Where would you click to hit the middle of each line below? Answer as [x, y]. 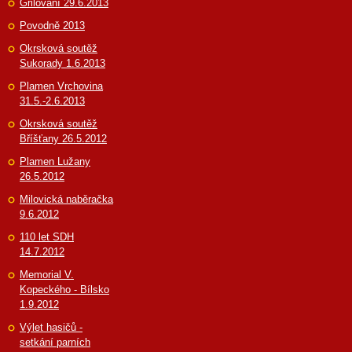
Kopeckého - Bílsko [64, 289]
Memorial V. [47, 274]
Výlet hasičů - [51, 327]
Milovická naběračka [66, 199]
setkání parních [55, 342]
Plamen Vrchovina [61, 86]
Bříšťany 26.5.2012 [63, 138]
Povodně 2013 [52, 25]
